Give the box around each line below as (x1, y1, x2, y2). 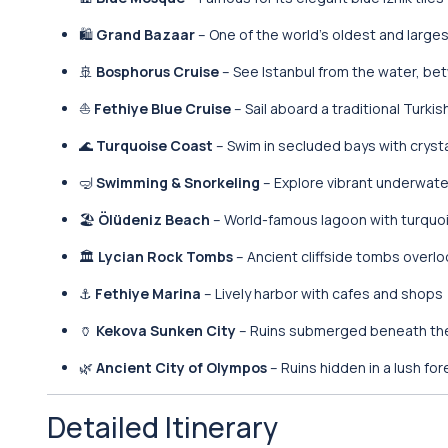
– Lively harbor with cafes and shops (201, 284, 443, 303)
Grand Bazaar (96, 25, 195, 44)
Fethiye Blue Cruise (94, 99, 231, 118)
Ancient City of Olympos (96, 358, 267, 377)
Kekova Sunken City (96, 321, 236, 340)
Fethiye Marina (95, 284, 201, 303)
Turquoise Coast (96, 136, 213, 155)
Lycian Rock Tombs (98, 247, 233, 266)
